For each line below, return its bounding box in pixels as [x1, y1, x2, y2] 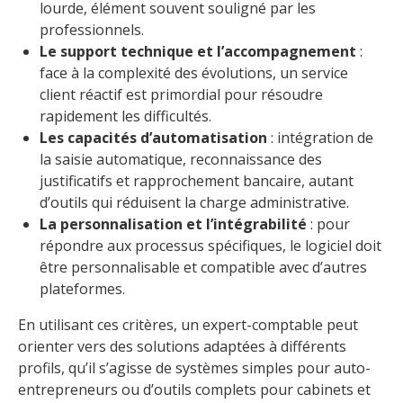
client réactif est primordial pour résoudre [40, 85, 323, 105]
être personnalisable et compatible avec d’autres [40, 257, 367, 278]
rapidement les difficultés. [40, 106, 211, 127]
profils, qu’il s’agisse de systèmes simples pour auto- [18, 358, 371, 379]
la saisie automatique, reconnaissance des [40, 149, 322, 170]
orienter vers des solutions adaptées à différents [18, 336, 346, 357]
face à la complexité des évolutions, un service [40, 63, 348, 84]
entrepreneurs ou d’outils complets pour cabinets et [18, 380, 371, 400]
